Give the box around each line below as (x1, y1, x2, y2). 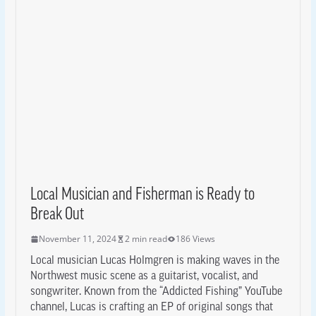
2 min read (124, 233, 167, 245)
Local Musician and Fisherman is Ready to (30, 187, 255, 204)
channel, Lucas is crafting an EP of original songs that (30, 302, 273, 313)
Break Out (30, 207, 84, 224)
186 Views (175, 233, 215, 245)
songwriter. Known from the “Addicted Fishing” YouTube (30, 286, 282, 298)
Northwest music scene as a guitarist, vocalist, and (30, 271, 258, 282)
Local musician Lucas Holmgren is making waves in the (30, 255, 279, 267)
